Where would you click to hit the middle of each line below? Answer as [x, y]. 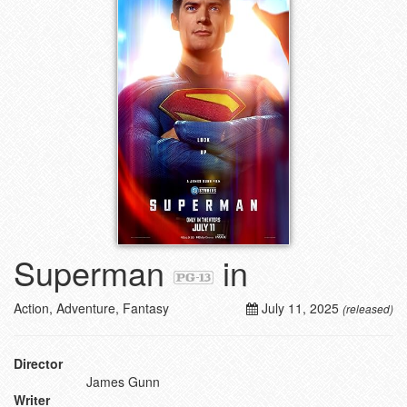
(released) [368, 309]
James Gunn [123, 382]
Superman [89, 272]
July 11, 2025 [300, 308]
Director [38, 363]
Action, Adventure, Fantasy [91, 308]
